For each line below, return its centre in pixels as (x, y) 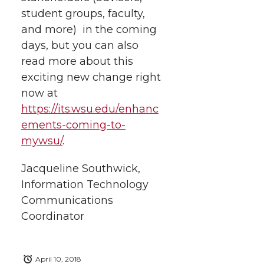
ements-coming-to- (73, 125)
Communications (67, 200)
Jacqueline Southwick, (81, 168)
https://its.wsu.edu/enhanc (90, 109)
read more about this (77, 61)
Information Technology (85, 184)
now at (39, 93)
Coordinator (53, 216)
